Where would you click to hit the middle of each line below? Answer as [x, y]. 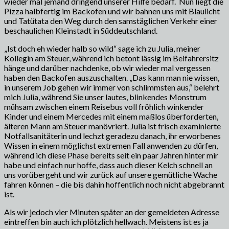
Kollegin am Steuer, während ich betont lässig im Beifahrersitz [111, 58]
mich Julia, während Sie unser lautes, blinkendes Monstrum [105, 97]
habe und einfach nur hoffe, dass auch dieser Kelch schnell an [108, 165]
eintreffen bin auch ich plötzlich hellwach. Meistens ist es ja [106, 221]
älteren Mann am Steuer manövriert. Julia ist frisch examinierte [112, 126]
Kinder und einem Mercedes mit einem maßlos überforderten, [111, 116]
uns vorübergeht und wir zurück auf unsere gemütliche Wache [111, 174]
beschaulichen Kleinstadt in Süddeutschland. [81, 30]
